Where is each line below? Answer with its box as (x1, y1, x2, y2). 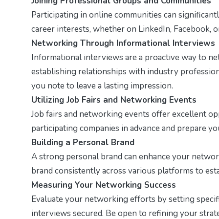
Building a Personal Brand (31, 136, 134, 148)
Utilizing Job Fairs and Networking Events (31, 94, 197, 106)
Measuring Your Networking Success (31, 179, 176, 191)
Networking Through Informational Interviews (31, 37, 215, 49)
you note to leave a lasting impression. (31, 80, 173, 91)
